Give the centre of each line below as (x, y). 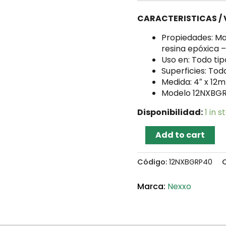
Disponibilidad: (170, 112)
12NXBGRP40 (191, 162)
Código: (153, 162)
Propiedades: (188, 37)
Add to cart (180, 135)
